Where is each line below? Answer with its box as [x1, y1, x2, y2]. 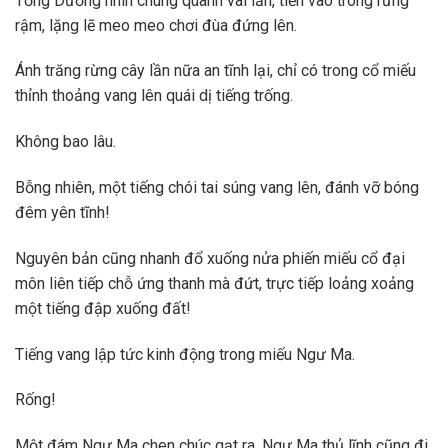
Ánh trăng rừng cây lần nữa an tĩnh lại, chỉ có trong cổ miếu [15, 61, 416, 81]
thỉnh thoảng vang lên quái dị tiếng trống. [15, 86, 293, 106]
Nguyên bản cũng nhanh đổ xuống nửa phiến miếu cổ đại [15, 248, 405, 268]
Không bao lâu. [15, 132, 116, 152]
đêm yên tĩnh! [15, 202, 110, 222]
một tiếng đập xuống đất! [15, 298, 191, 318]
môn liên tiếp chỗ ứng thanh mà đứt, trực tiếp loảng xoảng [15, 273, 414, 293]
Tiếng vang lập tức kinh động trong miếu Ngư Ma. [15, 344, 355, 364]
